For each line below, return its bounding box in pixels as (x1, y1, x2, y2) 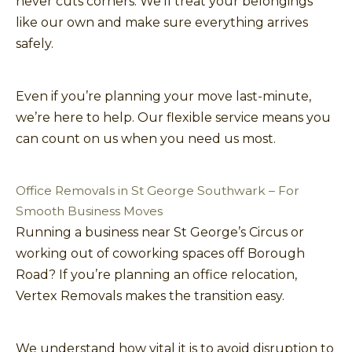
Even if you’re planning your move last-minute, (16, 88, 311, 104)
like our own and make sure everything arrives (16, 14, 308, 30)
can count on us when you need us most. (16, 130, 276, 146)
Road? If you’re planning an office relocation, (16, 266, 297, 282)
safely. (16, 35, 53, 51)
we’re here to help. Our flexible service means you (16, 109, 331, 125)
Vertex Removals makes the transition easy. (16, 288, 284, 303)
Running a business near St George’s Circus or (16, 224, 304, 240)
